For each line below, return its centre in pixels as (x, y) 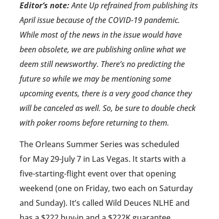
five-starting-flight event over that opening (98, 173)
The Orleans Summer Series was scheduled (99, 144)
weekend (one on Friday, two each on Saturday (106, 188)
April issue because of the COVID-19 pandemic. (100, 20)
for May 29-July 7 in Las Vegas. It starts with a (103, 159)
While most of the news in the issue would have (101, 34)
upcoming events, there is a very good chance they (106, 93)
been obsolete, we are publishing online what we (103, 49)
